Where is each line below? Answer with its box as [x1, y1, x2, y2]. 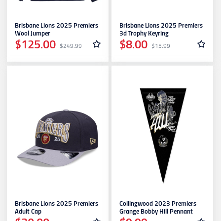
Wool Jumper [15, 30, 50, 38]
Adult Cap [15, 208, 41, 216]
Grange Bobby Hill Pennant [119, 208, 193, 216]
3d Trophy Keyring [119, 30, 169, 38]
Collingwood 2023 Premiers [119, 200, 196, 208]
